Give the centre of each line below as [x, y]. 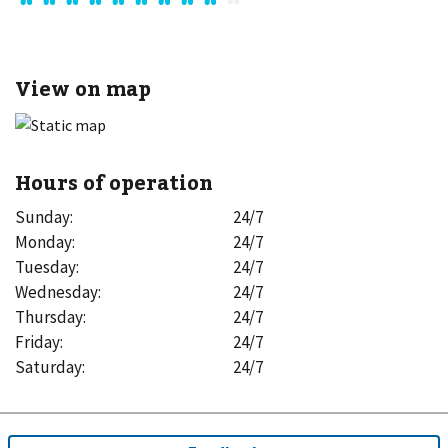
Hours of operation [114, 181]
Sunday [42, 216]
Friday [37, 341]
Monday [43, 241]
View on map [83, 87]
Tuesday [45, 266]
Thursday [49, 316]
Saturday [48, 366]
